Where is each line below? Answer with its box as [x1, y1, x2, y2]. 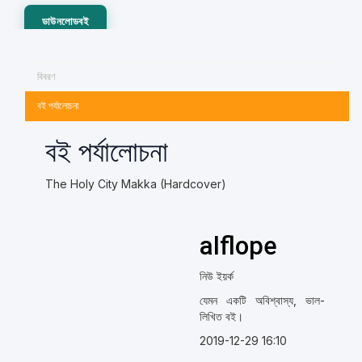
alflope [199, 231, 277, 261]
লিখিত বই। [199, 309, 243, 323]
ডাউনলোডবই [42, 15, 89, 27]
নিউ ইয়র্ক [199, 269, 234, 283]
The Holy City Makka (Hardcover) [45, 177, 226, 191]
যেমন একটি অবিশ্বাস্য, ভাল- [199, 293, 325, 307]
